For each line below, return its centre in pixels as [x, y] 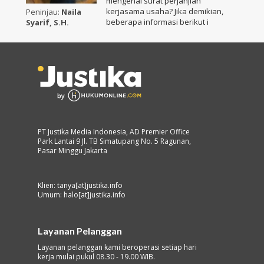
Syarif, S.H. [47, 23]
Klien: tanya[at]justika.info [80, 186]
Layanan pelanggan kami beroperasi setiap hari [117, 247]
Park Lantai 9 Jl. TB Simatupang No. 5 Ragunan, [114, 141]
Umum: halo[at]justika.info [82, 195]
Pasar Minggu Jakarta [72, 151]
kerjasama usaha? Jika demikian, [165, 11]
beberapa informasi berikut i [157, 22]
